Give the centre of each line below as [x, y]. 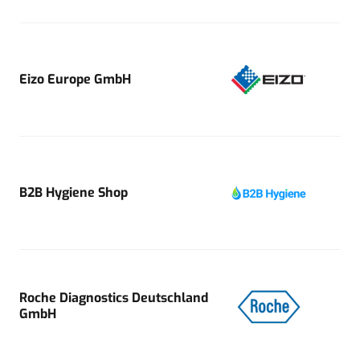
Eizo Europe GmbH [75, 79]
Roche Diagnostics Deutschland [114, 297]
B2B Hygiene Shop [74, 192]
